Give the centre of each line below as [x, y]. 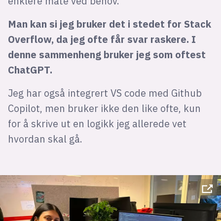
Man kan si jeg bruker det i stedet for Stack [109, 24]
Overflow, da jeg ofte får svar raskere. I [102, 39]
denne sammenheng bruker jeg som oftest [107, 54]
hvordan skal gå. [45, 139]
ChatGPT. [30, 70]
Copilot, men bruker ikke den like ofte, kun [104, 108]
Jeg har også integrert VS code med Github [105, 93]
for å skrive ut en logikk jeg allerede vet [97, 123]
